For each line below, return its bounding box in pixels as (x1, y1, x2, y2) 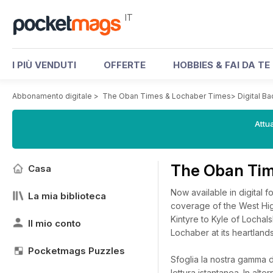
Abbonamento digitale (12, 91, 92, 101)
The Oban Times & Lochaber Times (102, 91, 231, 101)
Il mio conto (28, 218, 81, 229)
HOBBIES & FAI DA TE (173, 59, 270, 71)
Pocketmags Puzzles (28, 245, 125, 257)
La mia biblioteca (28, 190, 106, 202)
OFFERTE (104, 59, 146, 71)
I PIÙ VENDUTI (12, 59, 76, 71)
